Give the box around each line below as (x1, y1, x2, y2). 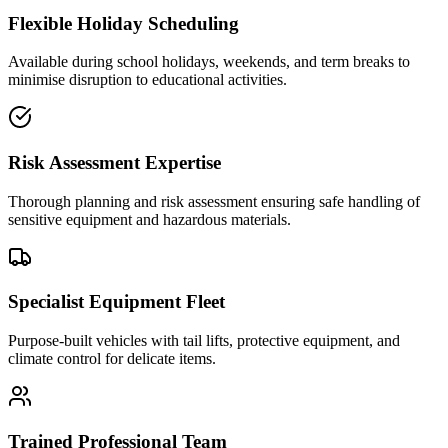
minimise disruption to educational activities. (8, 71, 287, 89)
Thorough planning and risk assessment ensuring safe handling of (8, 192, 420, 210)
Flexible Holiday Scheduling (8, 12, 239, 34)
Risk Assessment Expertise (8, 152, 221, 174)
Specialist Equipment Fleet (8, 291, 225, 313)
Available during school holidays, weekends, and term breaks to (8, 53, 410, 71)
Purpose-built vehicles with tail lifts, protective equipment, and (8, 332, 400, 350)
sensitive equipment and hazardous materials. (8, 210, 291, 228)
